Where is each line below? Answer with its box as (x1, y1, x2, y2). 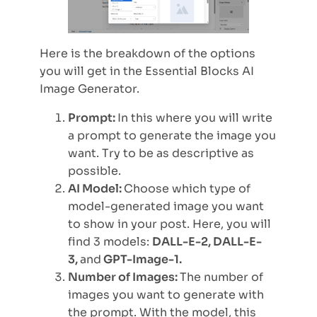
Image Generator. (40, 81, 142, 97)
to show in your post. (68, 217, 192, 232)
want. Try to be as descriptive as (68, 146, 254, 161)
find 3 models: (68, 234, 152, 250)
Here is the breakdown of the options (40, 46, 255, 62)
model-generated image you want (68, 199, 264, 214)
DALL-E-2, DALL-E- (152, 234, 262, 250)
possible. (68, 163, 121, 179)
